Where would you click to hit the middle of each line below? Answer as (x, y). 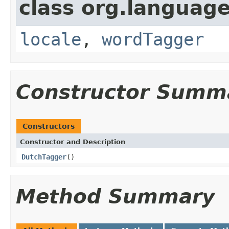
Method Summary (115, 196)
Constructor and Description (73, 142)
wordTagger (153, 39)
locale (51, 39)
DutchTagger (44, 157)
